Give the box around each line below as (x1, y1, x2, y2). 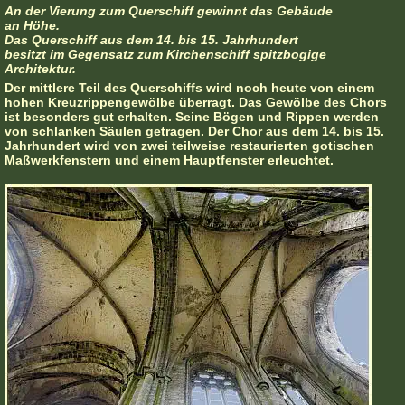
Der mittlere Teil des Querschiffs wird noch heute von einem (5, 80, 374, 96)
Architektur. (5, 61, 76, 77)
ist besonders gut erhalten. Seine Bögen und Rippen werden (5, 109, 379, 125)
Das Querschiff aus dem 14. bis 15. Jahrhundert (5, 33, 298, 48)
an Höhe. (5, 18, 60, 33)
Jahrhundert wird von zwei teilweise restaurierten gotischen (5, 138, 374, 154)
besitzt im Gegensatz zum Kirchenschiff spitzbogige (5, 47, 326, 62)
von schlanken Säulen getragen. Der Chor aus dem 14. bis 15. (5, 124, 384, 139)
